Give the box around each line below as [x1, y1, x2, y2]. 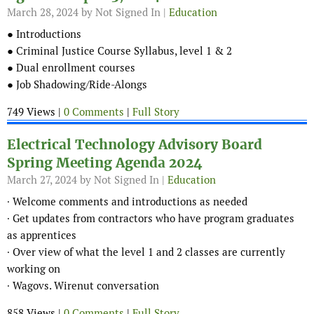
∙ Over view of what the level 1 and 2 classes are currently [7, 245, 285, 259]
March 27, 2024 [7, 173, 77, 187]
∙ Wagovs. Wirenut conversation [7, 279, 159, 293]
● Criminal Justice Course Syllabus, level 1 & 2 [7, 44, 232, 58]
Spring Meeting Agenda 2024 [7, 154, 203, 172]
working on [7, 262, 60, 276]
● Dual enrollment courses [7, 61, 135, 75]
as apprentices [7, 228, 76, 243]
